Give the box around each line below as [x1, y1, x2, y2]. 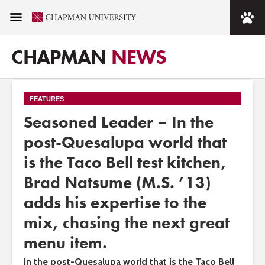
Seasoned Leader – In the [24, 112, 214, 132]
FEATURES [30, 95, 64, 102]
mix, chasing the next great [24, 212, 230, 233]
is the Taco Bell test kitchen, [24, 152, 227, 173]
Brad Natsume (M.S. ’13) [24, 172, 211, 193]
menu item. [24, 232, 107, 253]
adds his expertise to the [24, 192, 206, 213]
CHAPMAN [11, 44, 106, 70]
